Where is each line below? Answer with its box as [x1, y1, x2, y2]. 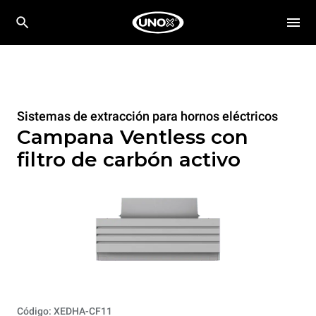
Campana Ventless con [17, 125, 248, 149]
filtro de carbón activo [17, 147, 241, 171]
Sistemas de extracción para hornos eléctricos [17, 109, 278, 123]
